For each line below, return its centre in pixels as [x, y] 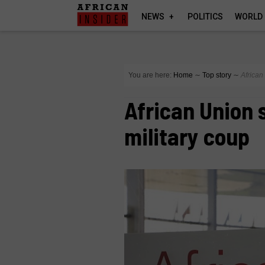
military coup [187, 136]
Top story [217, 75]
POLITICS [206, 17]
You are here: [150, 75]
